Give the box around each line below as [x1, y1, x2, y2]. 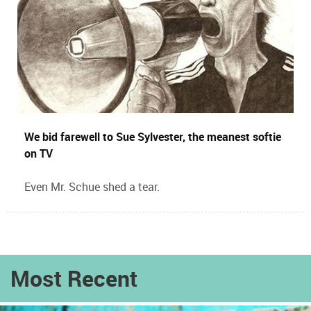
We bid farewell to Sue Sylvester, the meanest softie [24, 128, 281, 144]
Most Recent [10, 262, 137, 293]
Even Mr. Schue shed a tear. [24, 178, 160, 194]
